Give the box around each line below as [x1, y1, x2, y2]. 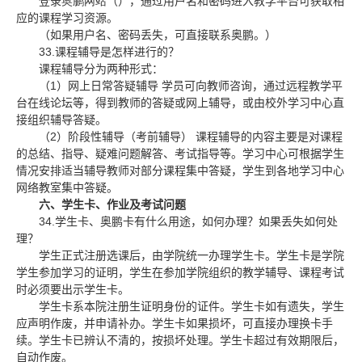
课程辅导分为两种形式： [39, 62, 163, 75]
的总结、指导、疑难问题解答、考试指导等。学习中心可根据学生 [16, 147, 344, 160]
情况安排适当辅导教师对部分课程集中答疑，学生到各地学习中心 [16, 164, 344, 177]
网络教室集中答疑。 [16, 181, 118, 194]
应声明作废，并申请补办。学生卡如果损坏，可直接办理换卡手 [16, 317, 333, 330]
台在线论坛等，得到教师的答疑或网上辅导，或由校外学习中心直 [16, 96, 344, 109]
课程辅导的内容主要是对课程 [196, 130, 343, 143]
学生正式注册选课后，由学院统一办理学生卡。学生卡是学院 [39, 249, 344, 262]
